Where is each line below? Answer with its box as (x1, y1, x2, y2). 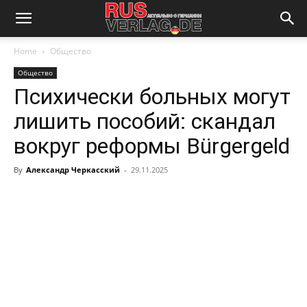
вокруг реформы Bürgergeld (14, 133, 290, 159)
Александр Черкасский (26, 164, 120, 175)
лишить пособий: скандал (14, 108, 275, 134)
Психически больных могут (14, 84, 291, 110)
